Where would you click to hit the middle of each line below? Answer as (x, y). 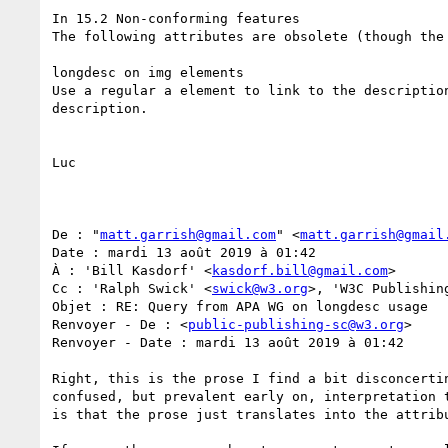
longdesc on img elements (148, 72)
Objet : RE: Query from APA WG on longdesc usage (240, 306)
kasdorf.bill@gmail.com (300, 270)
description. (100, 108)
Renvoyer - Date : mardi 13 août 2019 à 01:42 (228, 342)
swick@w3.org (260, 288)
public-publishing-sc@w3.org (296, 324)
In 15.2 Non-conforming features (180, 18)
